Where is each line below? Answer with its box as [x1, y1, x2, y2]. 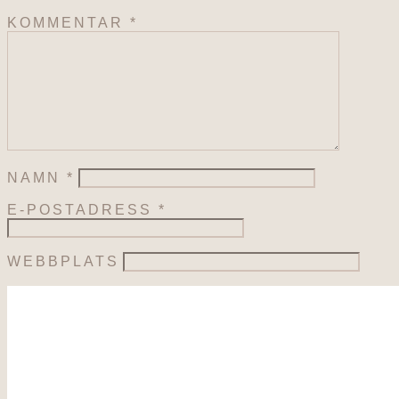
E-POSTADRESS [7, 202, 159, 218]
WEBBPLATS [7, 254, 119, 270]
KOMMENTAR [7, 15, 130, 31]
